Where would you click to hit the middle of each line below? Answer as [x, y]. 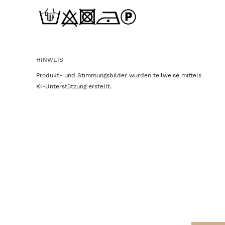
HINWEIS [50, 60]
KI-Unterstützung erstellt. [74, 86]
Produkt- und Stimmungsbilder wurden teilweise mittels [119, 75]
